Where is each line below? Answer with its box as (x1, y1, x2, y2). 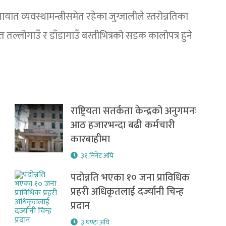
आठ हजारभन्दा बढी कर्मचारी (71, 117, 176, 134)
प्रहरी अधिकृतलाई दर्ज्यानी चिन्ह (71, 183, 184, 200)
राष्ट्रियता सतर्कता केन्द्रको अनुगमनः (71, 102, 197, 120)
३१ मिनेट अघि (81, 150, 114, 161)
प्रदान (71, 197, 90, 214)
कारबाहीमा (71, 131, 110, 148)
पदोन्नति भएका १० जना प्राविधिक (71, 169, 190, 186)
